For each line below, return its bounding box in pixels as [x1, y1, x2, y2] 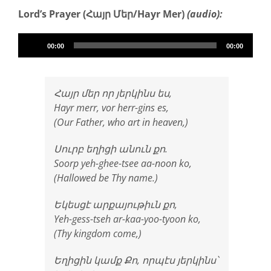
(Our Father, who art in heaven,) [54, 115, 188, 129]
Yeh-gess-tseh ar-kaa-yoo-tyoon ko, [54, 212, 201, 226]
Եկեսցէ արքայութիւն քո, [54, 197, 177, 211]
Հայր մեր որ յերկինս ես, [54, 86, 172, 100]
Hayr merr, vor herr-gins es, [54, 100, 169, 114]
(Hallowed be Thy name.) [54, 171, 158, 184]
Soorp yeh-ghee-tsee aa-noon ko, [54, 156, 192, 170]
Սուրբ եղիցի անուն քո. [54, 142, 168, 155]
